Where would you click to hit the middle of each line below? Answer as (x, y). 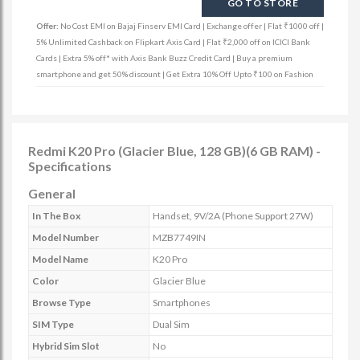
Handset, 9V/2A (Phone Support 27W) (233, 216)
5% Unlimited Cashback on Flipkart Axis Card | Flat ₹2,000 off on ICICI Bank (173, 42)
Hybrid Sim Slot (66, 346)
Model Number (65, 237)
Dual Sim (171, 324)
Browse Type (61, 303)
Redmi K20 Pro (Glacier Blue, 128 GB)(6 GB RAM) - (174, 151)
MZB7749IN (179, 237)
